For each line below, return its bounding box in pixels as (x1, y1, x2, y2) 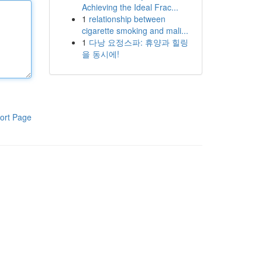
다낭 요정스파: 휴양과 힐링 (88, 36, 188, 48)
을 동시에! (81, 48, 119, 60)
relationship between (88, 13, 166, 25)
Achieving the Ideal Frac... (81, 1, 178, 13)
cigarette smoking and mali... (81, 25, 188, 36)
